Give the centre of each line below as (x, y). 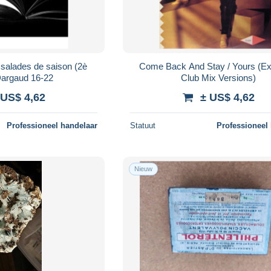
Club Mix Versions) (219, 77)
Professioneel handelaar (52, 125)
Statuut (143, 125)
